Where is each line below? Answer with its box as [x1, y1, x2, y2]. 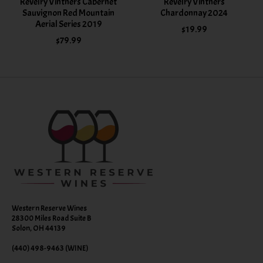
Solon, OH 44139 [12, 222, 66, 233]
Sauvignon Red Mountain [22, 6, 115, 19]
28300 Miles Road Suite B [12, 213, 92, 223]
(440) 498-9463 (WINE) [12, 242, 88, 253]
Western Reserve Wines [12, 203, 87, 213]
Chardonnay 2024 [160, 6, 228, 19]
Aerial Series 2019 [35, 18, 102, 30]
